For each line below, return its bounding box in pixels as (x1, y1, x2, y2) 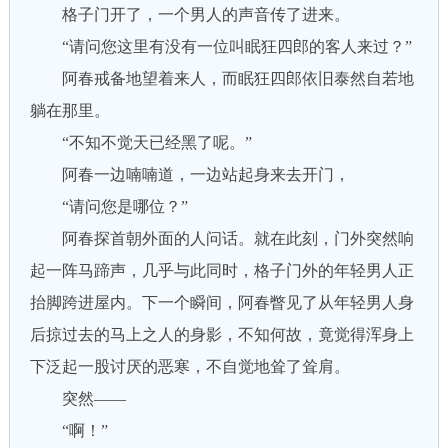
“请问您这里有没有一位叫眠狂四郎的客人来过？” (29, 38, 412, 55)
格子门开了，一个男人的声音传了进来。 (29, 6, 350, 23)
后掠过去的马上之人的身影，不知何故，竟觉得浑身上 (29, 326, 414, 343)
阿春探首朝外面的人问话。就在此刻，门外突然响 (29, 230, 414, 247)
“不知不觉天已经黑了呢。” (29, 134, 252, 151)
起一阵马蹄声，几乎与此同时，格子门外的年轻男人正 (29, 262, 414, 279)
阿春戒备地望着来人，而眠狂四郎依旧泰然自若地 (29, 70, 414, 87)
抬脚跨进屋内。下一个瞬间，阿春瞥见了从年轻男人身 (29, 294, 414, 311)
